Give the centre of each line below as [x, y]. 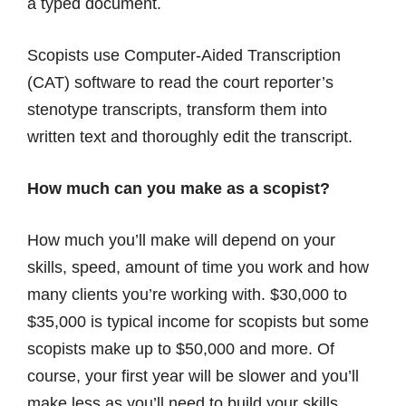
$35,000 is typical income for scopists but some [198, 322]
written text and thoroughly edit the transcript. [190, 137]
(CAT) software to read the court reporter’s [180, 82]
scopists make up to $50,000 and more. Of [181, 349]
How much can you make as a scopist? [179, 188]
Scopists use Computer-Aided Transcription [184, 55]
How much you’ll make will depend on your [181, 240]
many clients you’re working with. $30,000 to [187, 295]
